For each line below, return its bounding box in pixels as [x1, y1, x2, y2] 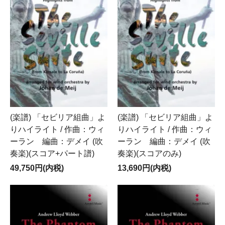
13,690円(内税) [118, 163, 171, 172]
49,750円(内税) [10, 163, 64, 172]
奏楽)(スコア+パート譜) [10, 149, 94, 158]
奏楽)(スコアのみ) [118, 149, 181, 158]
